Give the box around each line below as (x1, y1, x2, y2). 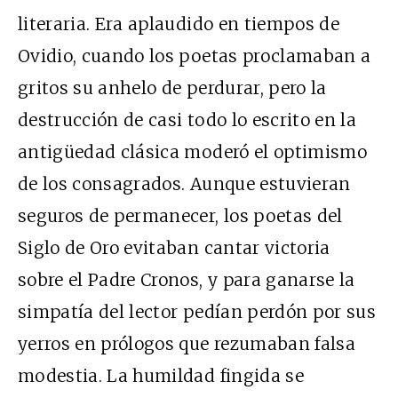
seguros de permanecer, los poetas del (18, 204, 343, 227)
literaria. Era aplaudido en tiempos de (18, 12, 339, 35)
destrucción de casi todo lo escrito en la (18, 108, 357, 131)
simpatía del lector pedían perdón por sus (18, 300, 377, 322)
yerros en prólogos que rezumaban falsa (18, 332, 355, 354)
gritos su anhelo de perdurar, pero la (18, 76, 327, 99)
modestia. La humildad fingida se (18, 364, 304, 386)
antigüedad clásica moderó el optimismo (18, 140, 367, 163)
